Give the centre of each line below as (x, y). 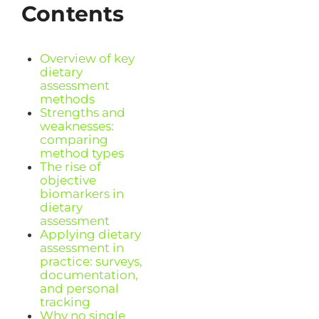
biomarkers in (82, 194)
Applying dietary (90, 235)
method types (82, 153)
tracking (65, 302)
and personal (79, 289)
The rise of (70, 167)
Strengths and (82, 113)
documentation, (89, 275)
